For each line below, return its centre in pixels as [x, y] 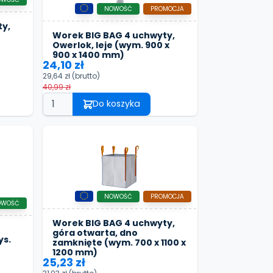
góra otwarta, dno [95, 232]
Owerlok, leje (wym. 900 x [111, 45]
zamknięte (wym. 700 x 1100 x [119, 242]
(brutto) [86, 76]
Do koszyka [116, 104]
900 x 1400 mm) [88, 55]
